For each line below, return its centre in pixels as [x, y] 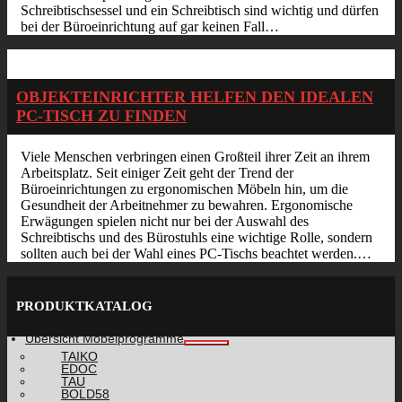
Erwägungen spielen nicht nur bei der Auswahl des [165, 221]
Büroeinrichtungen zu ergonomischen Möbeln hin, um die [184, 188]
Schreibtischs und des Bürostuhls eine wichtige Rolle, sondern [197, 237]
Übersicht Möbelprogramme [105, 338]
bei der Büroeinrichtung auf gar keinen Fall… [150, 26]
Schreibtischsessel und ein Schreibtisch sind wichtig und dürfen [200, 10]
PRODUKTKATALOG [84, 306]
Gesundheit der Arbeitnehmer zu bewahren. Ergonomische [187, 205]
